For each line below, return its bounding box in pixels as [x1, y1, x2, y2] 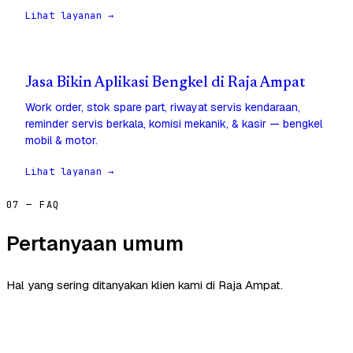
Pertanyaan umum [6, 230, 184, 258]
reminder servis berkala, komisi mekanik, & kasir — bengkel [25, 117, 322, 132]
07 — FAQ [6, 199, 60, 212]
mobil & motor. [25, 133, 98, 148]
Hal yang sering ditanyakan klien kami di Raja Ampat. [6, 277, 283, 293]
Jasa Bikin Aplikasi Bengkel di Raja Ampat [25, 76, 305, 91]
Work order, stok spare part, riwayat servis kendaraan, [25, 100, 300, 115]
